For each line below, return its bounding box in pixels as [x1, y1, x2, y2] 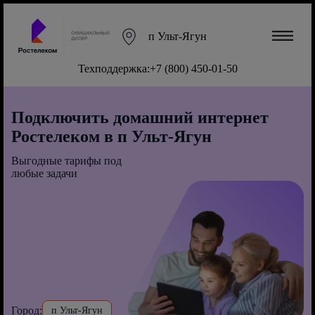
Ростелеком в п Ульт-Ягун [11, 127, 212, 146]
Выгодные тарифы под [11, 154, 122, 167]
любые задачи [11, 167, 77, 179]
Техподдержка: [77, 62, 150, 75]
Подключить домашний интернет [11, 108, 269, 127]
